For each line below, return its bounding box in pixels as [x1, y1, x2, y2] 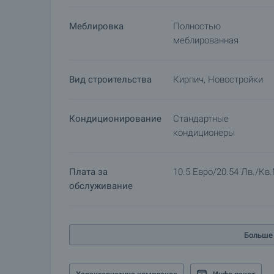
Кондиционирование [69, 113, 161, 124]
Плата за [69, 166, 108, 177]
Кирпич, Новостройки [173, 74, 263, 85]
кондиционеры [173, 127, 235, 138]
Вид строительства [69, 74, 152, 85]
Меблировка [69, 21, 124, 32]
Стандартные [173, 113, 229, 124]
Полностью [173, 21, 221, 32]
